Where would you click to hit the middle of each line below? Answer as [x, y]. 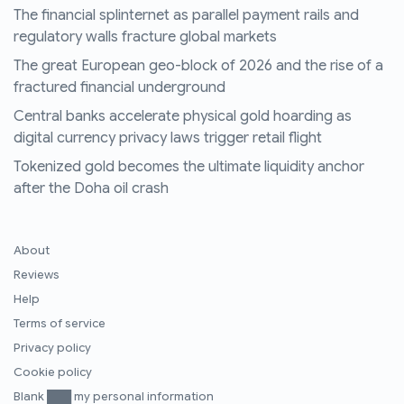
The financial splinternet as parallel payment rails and [186, 16]
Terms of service [60, 324]
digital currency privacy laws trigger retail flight [168, 138]
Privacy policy [52, 349]
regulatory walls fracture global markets [145, 37]
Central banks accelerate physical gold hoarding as [183, 117]
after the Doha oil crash [91, 189]
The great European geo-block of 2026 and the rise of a [198, 66]
